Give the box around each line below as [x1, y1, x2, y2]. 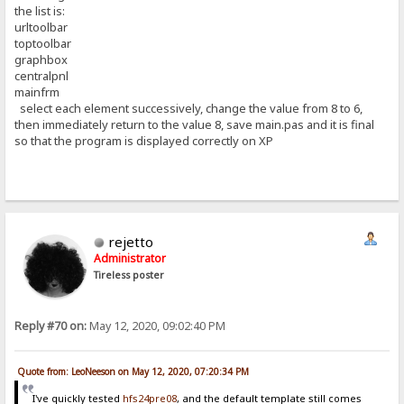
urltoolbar [14, 19, 69, 36]
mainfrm [14, 84, 60, 101]
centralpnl [14, 68, 69, 85]
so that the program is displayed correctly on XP [14, 133, 274, 150]
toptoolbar [14, 35, 72, 52]
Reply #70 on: [14, 317, 87, 334]
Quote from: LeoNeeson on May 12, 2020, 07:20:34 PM [17, 365, 250, 379]
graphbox [14, 51, 69, 69]
